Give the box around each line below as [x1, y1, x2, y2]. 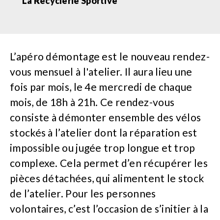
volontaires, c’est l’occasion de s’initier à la [10, 202, 209, 215]
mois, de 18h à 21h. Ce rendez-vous [10, 95, 175, 108]
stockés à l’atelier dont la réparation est [10, 126, 197, 138]
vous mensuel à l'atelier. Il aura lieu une [10, 65, 192, 78]
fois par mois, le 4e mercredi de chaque [10, 80, 192, 93]
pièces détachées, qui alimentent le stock [10, 171, 204, 184]
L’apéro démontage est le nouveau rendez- [10, 50, 210, 62]
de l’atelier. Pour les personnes [10, 187, 156, 199]
